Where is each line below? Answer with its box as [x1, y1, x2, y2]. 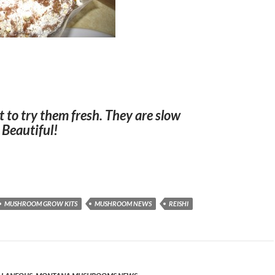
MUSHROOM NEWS [95, 199, 152, 207]
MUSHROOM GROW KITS [4, 199, 77, 207]
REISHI [169, 199, 188, 207]
